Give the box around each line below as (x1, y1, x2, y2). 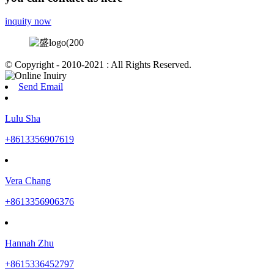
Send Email (18, 81, 63, 92)
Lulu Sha (5, 113, 40, 124)
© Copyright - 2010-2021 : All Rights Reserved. (5, 59, 191, 70)
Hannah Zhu (5, 238, 54, 249)
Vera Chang (5, 176, 51, 187)
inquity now (5, 16, 51, 27)
